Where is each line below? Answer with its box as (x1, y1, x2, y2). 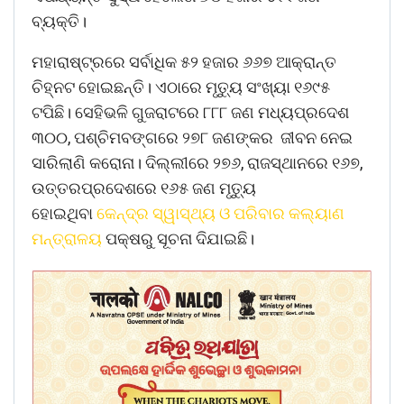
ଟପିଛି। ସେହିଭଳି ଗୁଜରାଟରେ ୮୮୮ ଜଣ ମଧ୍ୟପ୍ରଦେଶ (32, 102, 349, 122)
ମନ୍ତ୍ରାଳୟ (32, 228, 102, 248)
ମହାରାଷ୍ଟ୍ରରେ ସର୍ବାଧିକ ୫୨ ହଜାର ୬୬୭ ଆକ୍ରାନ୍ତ (32, 51, 336, 71)
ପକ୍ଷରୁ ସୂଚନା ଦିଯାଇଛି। (102, 228, 254, 248)
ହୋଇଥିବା (32, 203, 96, 223)
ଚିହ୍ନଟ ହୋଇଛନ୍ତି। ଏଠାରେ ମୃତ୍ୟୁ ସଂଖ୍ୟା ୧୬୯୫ (32, 77, 330, 96)
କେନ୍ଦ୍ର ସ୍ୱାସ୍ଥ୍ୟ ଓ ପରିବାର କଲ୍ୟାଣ (96, 203, 344, 223)
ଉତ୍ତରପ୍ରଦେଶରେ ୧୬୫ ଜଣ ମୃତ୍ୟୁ (32, 178, 256, 197)
